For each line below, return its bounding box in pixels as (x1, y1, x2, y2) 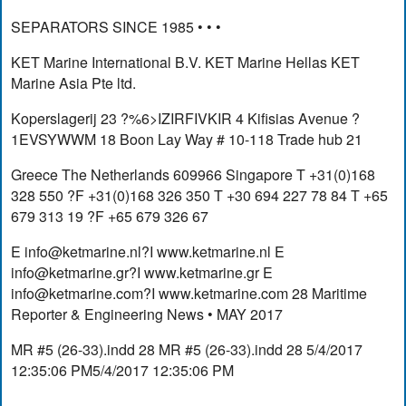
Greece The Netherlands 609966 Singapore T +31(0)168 (11, 164, 376, 186)
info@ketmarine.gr (11, 262, 130, 284)
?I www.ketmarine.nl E (141, 241, 285, 263)
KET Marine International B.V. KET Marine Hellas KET (11, 52, 361, 73)
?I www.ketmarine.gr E (129, 262, 274, 284)
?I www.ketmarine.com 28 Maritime (143, 283, 368, 304)
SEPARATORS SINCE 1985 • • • (11, 16, 222, 38)
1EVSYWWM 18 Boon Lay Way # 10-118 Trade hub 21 (11, 129, 363, 150)
